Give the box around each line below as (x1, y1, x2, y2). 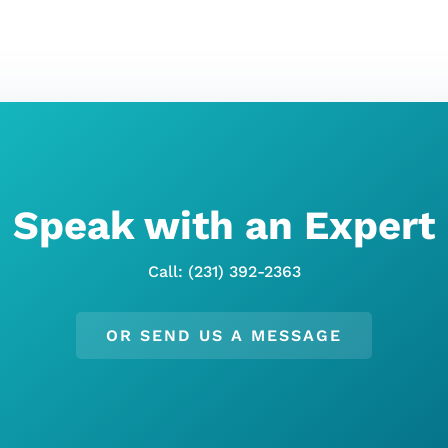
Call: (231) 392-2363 (147, 261, 301, 281)
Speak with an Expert (13, 201, 435, 249)
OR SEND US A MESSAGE (106, 325, 342, 345)
